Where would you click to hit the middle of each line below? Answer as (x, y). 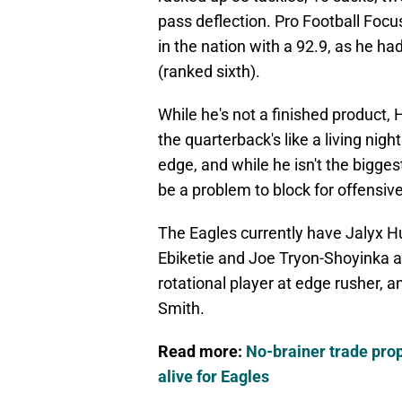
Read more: (202, 352)
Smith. (181, 309)
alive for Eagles (214, 377)
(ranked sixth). (209, 72)
